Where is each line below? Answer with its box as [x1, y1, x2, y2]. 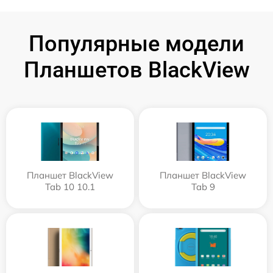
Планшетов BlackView [23, 57, 250, 83]
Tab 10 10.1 [45, 180, 95, 193]
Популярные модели [29, 30, 244, 57]
